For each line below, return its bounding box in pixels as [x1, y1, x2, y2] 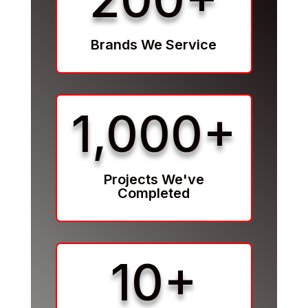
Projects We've [103, 171, 204, 188]
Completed [118, 185, 190, 202]
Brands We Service [91, 36, 217, 54]
